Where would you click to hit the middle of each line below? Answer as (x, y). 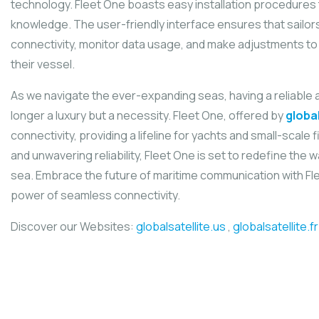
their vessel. (43, 64)
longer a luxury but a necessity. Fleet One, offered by (148, 115)
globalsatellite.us (181, 226)
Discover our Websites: (73, 226)
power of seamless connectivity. (95, 195)
